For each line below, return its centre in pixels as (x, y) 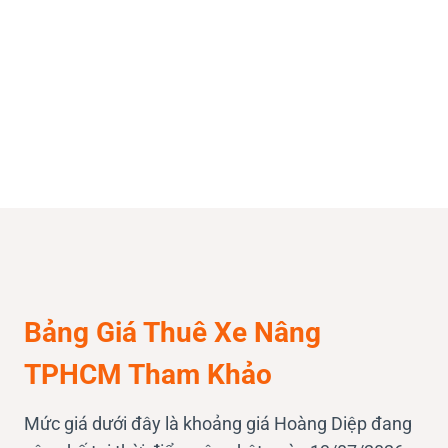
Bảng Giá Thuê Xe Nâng (172, 333)
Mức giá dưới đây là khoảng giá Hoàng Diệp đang (218, 424)
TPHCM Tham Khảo (148, 375)
